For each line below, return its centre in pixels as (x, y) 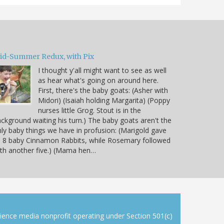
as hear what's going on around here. (98, 80)
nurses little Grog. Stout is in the (89, 110)
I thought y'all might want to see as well (102, 70)
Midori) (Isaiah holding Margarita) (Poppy (104, 100)
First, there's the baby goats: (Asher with (103, 90)
